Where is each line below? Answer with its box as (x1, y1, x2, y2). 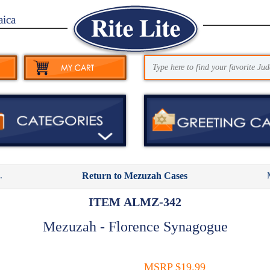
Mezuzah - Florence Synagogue (42, 218, 228, 234)
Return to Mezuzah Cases (82, 170, 188, 181)
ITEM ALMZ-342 (89, 195, 181, 209)
